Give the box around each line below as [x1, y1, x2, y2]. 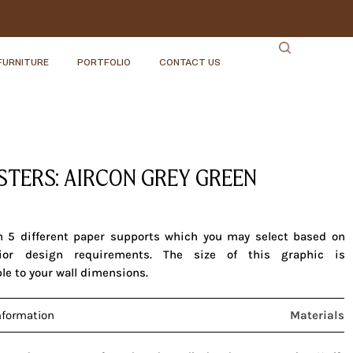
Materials [290, 307, 345, 322]
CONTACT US [159, 55, 221, 67]
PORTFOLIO [77, 55, 132, 67]
